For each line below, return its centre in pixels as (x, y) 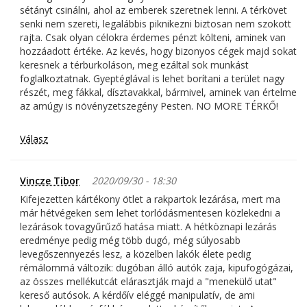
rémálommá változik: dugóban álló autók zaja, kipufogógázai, (157, 268)
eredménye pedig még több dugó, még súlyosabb (130, 241)
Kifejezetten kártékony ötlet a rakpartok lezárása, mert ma (150, 199)
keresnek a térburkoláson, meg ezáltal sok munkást (134, 65)
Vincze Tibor (50, 181)
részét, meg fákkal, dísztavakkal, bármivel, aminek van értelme (158, 93)
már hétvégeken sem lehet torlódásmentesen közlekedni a (150, 213)
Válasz (34, 139)
